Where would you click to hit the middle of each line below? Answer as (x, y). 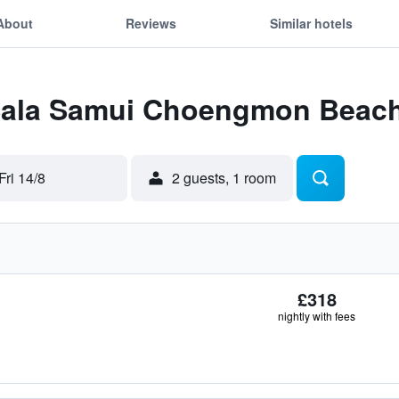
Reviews (151, 23)
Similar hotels (311, 23)
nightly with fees (317, 316)
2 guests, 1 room (224, 178)
